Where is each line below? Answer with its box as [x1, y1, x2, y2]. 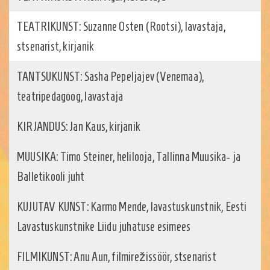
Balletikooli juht [17, 169, 85, 184]
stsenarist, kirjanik [17, 39, 95, 54]
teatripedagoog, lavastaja [17, 89, 124, 104]
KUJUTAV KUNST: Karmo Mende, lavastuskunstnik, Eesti [17, 199, 247, 214]
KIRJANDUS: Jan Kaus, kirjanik [17, 119, 141, 134]
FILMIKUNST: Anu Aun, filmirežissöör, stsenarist [17, 250, 216, 264]
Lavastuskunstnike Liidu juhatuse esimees [17, 219, 191, 234]
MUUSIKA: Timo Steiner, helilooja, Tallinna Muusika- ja [17, 149, 241, 164]
